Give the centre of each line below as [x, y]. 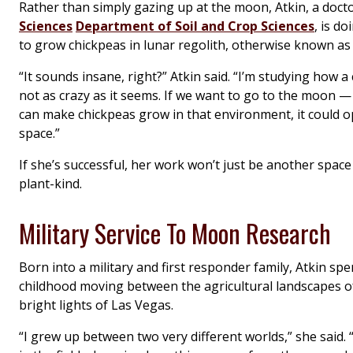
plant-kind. [50, 184]
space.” [39, 134]
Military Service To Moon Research [175, 233]
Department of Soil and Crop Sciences [195, 26]
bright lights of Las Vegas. [96, 305]
